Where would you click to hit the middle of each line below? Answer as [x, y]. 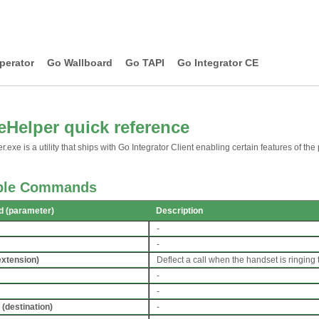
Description [179, 211]
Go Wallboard [80, 63]
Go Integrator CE [218, 63]
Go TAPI [145, 63]
